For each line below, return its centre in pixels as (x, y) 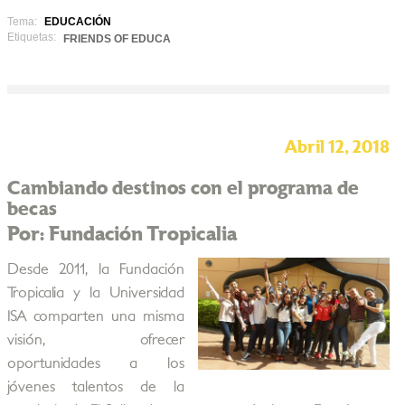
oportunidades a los (95, 363)
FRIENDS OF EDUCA (117, 39)
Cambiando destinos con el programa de (183, 188)
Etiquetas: (31, 37)
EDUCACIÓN (77, 22)
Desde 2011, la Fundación (95, 269)
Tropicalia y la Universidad (95, 293)
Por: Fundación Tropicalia (122, 234)
